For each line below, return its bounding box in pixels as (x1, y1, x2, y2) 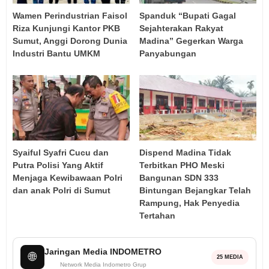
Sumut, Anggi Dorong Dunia (13, 35, 127, 46)
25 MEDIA (217, 253, 243, 260)
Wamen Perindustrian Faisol (13, 10, 127, 20)
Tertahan (139, 211, 176, 221)
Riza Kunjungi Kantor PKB (13, 23, 120, 33)
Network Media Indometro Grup (59, 261, 147, 268)
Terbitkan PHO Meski (139, 160, 225, 171)
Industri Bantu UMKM (13, 48, 100, 58)
